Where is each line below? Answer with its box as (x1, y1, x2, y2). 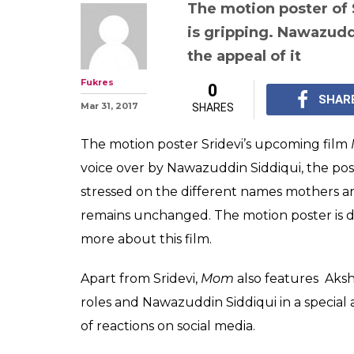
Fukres (81, 76, 114, 88)
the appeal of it (187, 47, 301, 65)
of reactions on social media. (81, 318, 255, 333)
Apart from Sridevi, (81, 270, 201, 286)
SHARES (191, 100, 234, 114)
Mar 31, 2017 (81, 100, 138, 111)
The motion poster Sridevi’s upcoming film (81, 136, 351, 152)
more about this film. (81, 231, 212, 247)
